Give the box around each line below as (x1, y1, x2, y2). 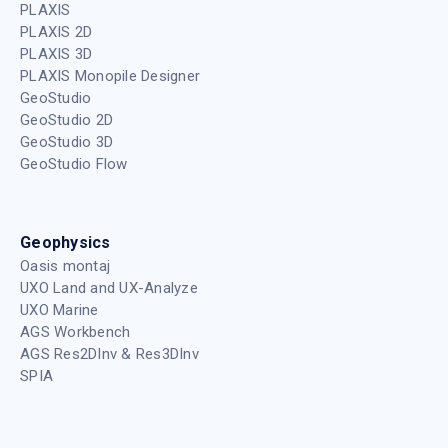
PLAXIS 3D (20, 45, 93, 64)
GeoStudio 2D (20, 111, 114, 130)
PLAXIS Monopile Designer (20, 67, 201, 86)
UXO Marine (20, 301, 99, 320)
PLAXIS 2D (20, 23, 93, 42)
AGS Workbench (20, 323, 131, 342)
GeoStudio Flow (20, 155, 128, 174)
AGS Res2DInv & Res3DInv (20, 345, 199, 364)
